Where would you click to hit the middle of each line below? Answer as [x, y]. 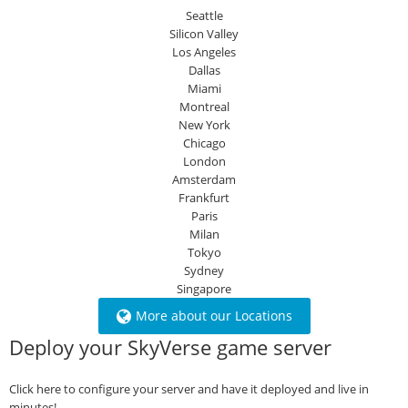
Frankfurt [204, 198]
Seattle [204, 15]
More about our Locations [214, 316]
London [204, 161]
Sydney [204, 270]
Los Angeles [204, 52]
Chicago [204, 143]
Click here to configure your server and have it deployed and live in [189, 389]
